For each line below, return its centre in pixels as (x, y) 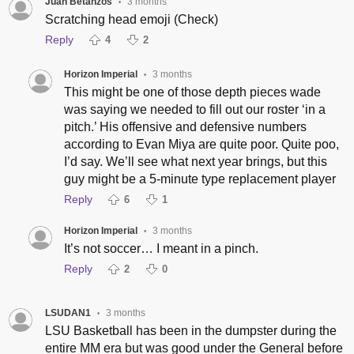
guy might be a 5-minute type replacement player (200, 179)
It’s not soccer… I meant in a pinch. (161, 248)
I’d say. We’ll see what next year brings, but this (195, 161)
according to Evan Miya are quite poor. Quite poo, (201, 144)
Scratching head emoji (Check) (131, 19)
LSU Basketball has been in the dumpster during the (190, 331)
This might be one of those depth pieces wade (192, 92)
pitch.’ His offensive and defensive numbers (185, 126)
